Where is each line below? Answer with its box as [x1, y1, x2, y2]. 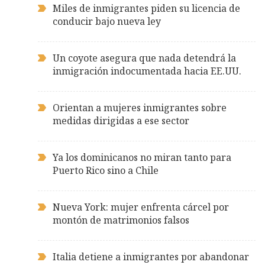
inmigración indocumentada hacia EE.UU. [53, 64, 241, 78]
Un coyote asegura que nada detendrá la [53, 51, 236, 65]
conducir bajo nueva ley [53, 15, 161, 28]
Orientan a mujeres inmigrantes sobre [53, 101, 227, 115]
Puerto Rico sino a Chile [53, 164, 159, 177]
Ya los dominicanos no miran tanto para [53, 151, 231, 164]
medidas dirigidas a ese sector [53, 114, 189, 128]
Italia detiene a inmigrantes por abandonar [53, 250, 249, 264]
